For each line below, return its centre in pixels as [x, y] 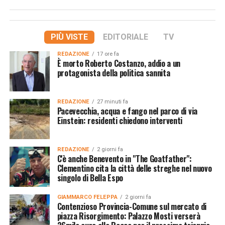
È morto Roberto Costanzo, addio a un [119, 63]
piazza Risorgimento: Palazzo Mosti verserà [129, 216]
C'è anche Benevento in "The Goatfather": [124, 158]
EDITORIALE [126, 37]
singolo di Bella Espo [90, 178]
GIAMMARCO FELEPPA [87, 197]
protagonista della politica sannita [114, 73]
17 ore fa [108, 54]
